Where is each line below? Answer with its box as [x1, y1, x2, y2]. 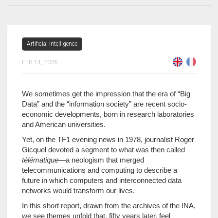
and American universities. [22, 120, 106, 128]
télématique [22, 156, 58, 164]
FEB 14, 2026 [22, 58, 57, 66]
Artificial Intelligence [27, 40, 77, 47]
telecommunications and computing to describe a [22, 166, 177, 174]
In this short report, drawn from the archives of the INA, [22, 201, 196, 210]
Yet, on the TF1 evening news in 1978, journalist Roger [22, 135, 194, 144]
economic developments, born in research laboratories [22, 110, 194, 118]
